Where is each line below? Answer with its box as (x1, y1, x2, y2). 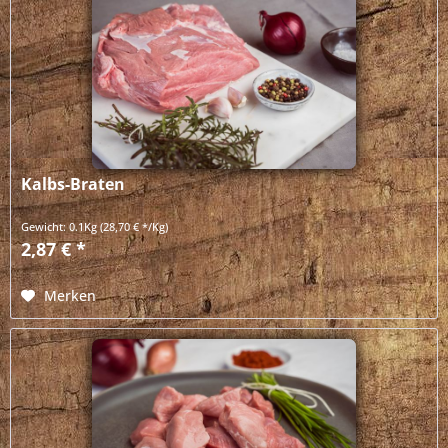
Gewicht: (21, 218, 70, 234)
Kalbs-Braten (21, 172, 126, 195)
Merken (44, 285, 97, 305)
